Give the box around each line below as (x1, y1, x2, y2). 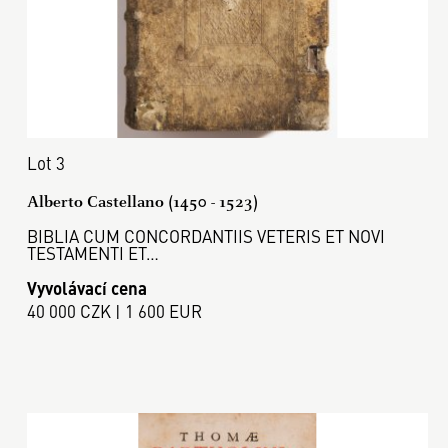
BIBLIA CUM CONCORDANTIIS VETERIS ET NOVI (26, 224, 385, 249)
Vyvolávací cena (26, 275, 147, 300)
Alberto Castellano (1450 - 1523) (26, 191, 258, 213)
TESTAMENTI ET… (26, 241, 159, 266)
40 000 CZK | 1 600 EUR (26, 298, 202, 323)
